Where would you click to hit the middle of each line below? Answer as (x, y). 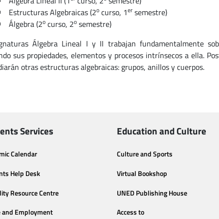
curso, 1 (113, 12)
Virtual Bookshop (142, 173)
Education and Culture (162, 131)
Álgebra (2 (25, 24)
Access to (131, 212)
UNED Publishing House (152, 193)
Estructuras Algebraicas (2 (52, 12)
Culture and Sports (145, 154)
